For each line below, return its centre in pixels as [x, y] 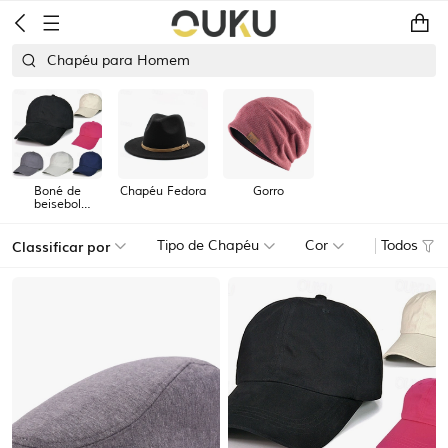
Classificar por [61, 245]
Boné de [57, 192]
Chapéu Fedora [162, 192]
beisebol [57, 205]
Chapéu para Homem [118, 60]
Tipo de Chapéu [207, 246]
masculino [57, 218]
